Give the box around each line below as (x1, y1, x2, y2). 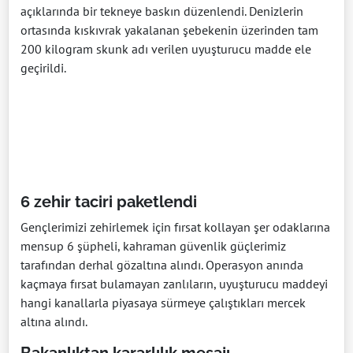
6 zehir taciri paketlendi (20, 192, 197, 211)
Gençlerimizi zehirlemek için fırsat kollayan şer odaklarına (20, 219, 330, 235)
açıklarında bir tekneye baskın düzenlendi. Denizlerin (20, 3, 303, 19)
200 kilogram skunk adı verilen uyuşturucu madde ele (20, 41, 311, 57)
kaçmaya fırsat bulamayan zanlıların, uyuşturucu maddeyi (20, 276, 328, 292)
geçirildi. (20, 60, 66, 76)
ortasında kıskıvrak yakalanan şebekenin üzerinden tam (20, 22, 318, 38)
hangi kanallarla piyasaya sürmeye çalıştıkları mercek (20, 295, 306, 310)
